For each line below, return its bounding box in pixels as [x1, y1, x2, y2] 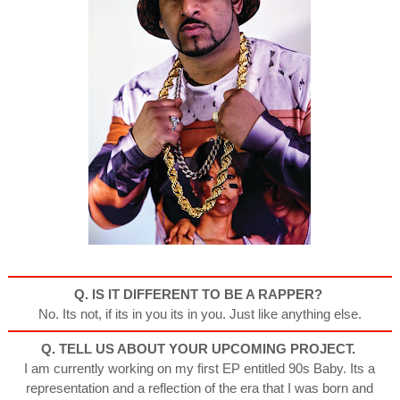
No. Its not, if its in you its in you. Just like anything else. [37, 305, 362, 321]
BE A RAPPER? [223, 286, 326, 302]
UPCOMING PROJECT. [211, 340, 359, 356]
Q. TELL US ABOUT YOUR [40, 340, 212, 356]
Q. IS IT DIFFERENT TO [73, 286, 224, 302]
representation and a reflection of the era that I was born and [26, 379, 374, 396]
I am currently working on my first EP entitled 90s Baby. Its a [24, 360, 376, 376]
